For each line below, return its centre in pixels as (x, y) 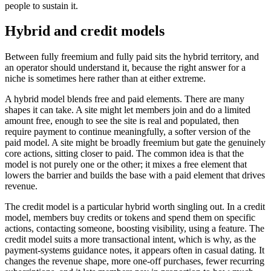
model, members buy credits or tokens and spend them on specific (130, 218)
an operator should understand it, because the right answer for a (125, 68)
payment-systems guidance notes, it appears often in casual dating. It (135, 250)
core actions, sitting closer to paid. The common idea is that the (124, 154)
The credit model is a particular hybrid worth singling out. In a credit (135, 207)
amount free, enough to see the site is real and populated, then (122, 121)
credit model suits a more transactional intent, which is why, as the (130, 240)
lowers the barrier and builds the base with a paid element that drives (135, 175)
